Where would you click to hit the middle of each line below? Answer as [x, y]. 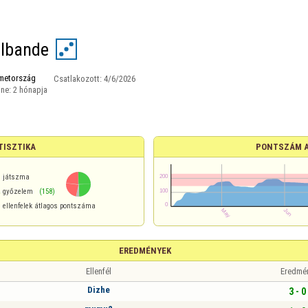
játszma [16, 177]
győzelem [18, 191]
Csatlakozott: [78, 78]
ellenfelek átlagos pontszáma [49, 206]
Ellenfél [99, 271]
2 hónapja [30, 90]
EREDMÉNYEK [145, 251]
